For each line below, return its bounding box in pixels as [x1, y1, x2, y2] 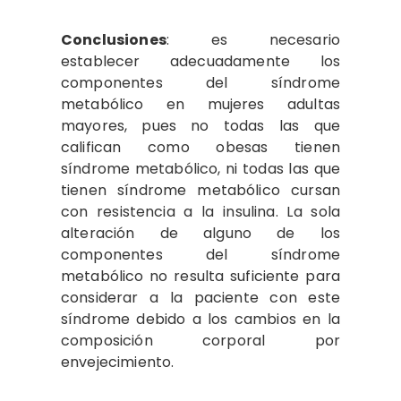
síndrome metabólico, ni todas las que [61, 158, 340, 179]
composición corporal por [61, 329, 340, 351]
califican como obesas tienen [61, 136, 340, 158]
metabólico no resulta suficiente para [61, 265, 340, 286]
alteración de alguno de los [61, 222, 340, 243]
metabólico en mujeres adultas [61, 93, 340, 115]
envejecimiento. [61, 351, 175, 372]
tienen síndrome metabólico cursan [61, 179, 340, 200]
